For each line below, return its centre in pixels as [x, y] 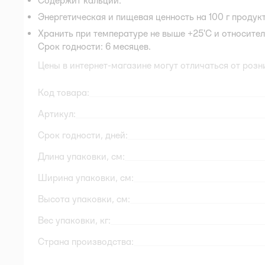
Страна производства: [86, 241]
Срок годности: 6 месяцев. [94, 46]
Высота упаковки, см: [84, 199]
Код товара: [64, 92]
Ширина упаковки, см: [86, 177]
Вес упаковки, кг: [74, 220]
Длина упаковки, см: [81, 156]
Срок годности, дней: [83, 135]
